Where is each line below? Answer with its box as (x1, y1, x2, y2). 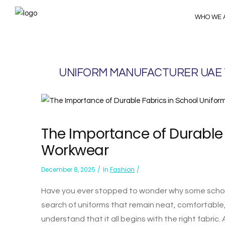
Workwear (41, 141, 108, 161)
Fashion (110, 165, 135, 174)
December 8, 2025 (41, 165, 95, 174)
